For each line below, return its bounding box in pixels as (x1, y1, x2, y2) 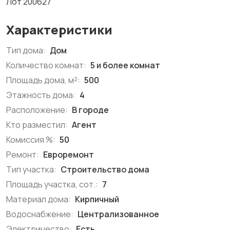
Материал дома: (6, 194, 71, 205)
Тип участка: (6, 164, 56, 175)
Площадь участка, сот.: (6, 179, 98, 190)
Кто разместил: (6, 119, 68, 130)
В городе (70, 104, 109, 116)
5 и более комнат (89, 60, 160, 71)
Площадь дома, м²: (6, 74, 80, 86)
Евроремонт (42, 149, 94, 160)
